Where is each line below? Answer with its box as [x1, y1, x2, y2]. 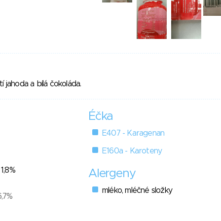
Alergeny [88, 168, 136, 180]
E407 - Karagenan [102, 129, 165, 138]
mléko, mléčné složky [102, 186, 172, 195]
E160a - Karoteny [102, 147, 162, 155]
